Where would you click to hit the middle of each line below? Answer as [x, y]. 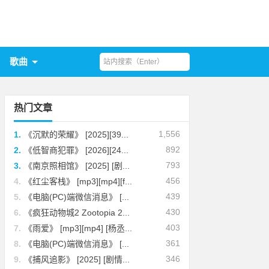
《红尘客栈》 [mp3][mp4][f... [78, 181]
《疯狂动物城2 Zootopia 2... [77, 213]
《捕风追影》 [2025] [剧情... [77, 259]
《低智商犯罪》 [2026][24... [77, 150]
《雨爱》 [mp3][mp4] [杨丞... [78, 228]
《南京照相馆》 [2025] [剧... [77, 166]
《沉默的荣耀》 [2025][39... [77, 134]
